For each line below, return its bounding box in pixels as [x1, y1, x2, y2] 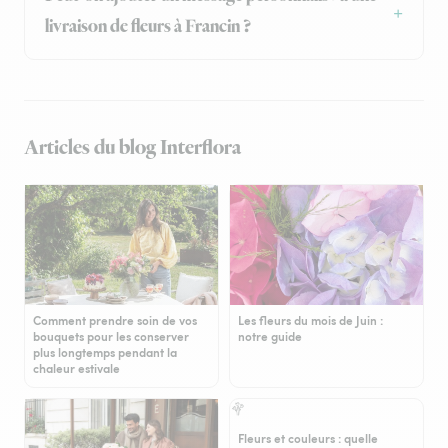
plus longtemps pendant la [33, 344, 177, 362]
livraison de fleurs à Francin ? [45, 15, 251, 40]
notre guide [238, 328, 302, 346]
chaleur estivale [33, 360, 120, 378]
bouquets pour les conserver [33, 328, 189, 346]
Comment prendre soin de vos [33, 312, 197, 330]
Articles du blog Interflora [24, 134, 241, 163]
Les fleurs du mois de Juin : [238, 312, 383, 330]
